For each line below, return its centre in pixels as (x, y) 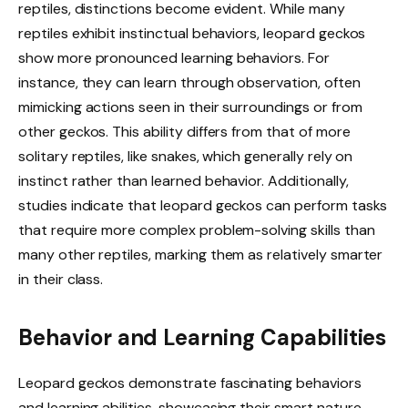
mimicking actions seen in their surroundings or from (190, 107)
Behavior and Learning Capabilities (203, 337)
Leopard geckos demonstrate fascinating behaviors (190, 382)
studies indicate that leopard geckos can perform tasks (203, 206)
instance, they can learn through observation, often (189, 83)
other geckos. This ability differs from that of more (184, 132)
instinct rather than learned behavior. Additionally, (184, 181)
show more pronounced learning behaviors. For (174, 58)
